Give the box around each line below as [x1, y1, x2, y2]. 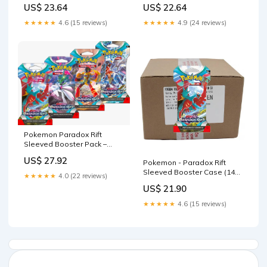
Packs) [143, 176, 166, 186]
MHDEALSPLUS [24, 148, 78, 158]
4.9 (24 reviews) [176, 18, 226, 27]
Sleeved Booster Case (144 [143, 167, 239, 176]
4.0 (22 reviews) [57, 171, 107, 180]
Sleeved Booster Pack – [24, 139, 107, 148]
